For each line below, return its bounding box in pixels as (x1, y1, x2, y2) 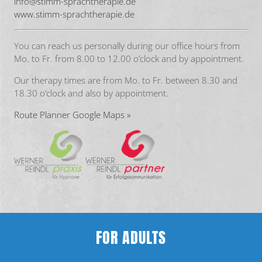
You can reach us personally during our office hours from (14, 39, 240, 51)
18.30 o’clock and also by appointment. (14, 87, 168, 99)
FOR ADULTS (96, 225, 166, 249)
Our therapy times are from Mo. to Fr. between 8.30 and (14, 74, 237, 86)
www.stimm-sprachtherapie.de (14, 8, 135, 20)
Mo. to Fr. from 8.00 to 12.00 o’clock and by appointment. (14, 52, 244, 64)
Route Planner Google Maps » (14, 108, 131, 120)
